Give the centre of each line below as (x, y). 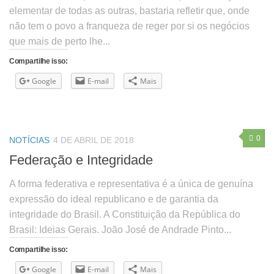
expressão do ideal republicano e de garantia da (114, 199)
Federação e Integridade (81, 160)
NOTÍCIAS (29, 140)
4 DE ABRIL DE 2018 (94, 140)
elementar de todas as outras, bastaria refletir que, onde (129, 10)
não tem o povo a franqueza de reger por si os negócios (129, 26)
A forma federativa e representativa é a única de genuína (131, 184)
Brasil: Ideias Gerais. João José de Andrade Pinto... (120, 230)
